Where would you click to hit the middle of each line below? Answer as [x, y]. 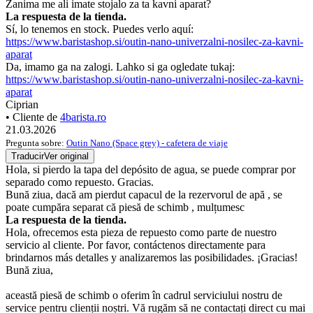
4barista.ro [83, 117]
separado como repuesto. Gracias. [80, 182]
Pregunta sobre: [36, 143]
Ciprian [22, 105]
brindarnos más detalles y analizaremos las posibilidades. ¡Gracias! [152, 258]
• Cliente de [33, 117]
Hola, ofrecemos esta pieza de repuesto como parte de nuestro [141, 233]
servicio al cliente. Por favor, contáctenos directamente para [136, 245]
